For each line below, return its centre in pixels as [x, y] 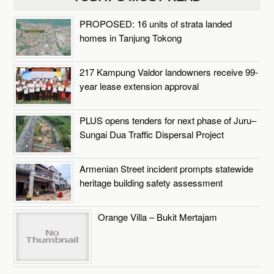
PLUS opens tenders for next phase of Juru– [168, 120]
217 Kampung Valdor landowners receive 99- [169, 72]
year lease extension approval [139, 86]
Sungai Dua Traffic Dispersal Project [152, 134]
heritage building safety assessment [151, 182]
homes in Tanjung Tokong [131, 37]
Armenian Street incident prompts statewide [167, 168]
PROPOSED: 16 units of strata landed [156, 23]
